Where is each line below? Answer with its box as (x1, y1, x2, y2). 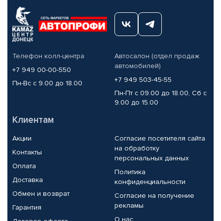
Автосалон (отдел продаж (114, 51, 199, 60)
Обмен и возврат (12, 189, 70, 198)
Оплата (12, 161, 36, 170)
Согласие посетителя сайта (114, 134, 205, 143)
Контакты (12, 147, 42, 156)
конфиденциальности (114, 177, 185, 186)
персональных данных (114, 153, 189, 162)
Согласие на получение (114, 191, 194, 200)
